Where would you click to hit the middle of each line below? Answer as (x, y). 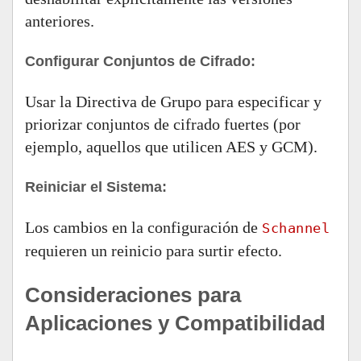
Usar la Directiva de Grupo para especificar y (173, 102)
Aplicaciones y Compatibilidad (175, 323)
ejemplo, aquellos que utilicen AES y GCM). (171, 147)
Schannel (296, 228)
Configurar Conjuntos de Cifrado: (140, 61)
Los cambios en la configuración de (143, 227)
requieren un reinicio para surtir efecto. (154, 251)
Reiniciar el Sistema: (96, 187)
